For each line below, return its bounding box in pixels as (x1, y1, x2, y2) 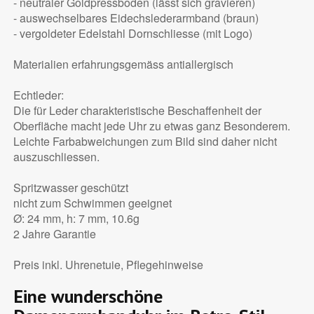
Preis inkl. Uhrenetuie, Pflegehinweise (13, 257, 203, 273)
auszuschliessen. (13, 149, 100, 165)
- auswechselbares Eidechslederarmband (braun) (13, 10, 259, 27)
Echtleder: (13, 87, 64, 104)
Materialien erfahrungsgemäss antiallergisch (13, 56, 233, 73)
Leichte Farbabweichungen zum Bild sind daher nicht (13, 133, 277, 150)
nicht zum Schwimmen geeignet (13, 195, 172, 212)
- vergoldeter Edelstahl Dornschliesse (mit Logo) (13, 25, 252, 42)
